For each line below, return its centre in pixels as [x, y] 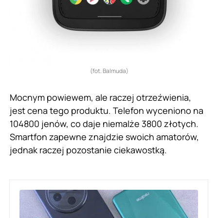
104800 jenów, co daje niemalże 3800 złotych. [104, 124]
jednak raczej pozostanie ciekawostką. [88, 150]
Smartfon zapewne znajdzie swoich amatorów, [104, 137]
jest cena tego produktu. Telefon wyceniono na [107, 111]
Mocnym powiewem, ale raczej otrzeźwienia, [100, 98]
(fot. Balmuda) [109, 71]
